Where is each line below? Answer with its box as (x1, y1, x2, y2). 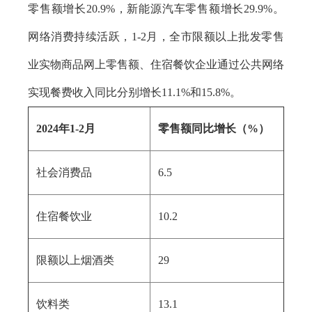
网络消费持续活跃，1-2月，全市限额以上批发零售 (28, 31, 284, 42)
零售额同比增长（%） (158, 123, 270, 134)
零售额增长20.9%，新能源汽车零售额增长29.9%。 (28, 3, 284, 15)
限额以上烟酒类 (36, 254, 114, 266)
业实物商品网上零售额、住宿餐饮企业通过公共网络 (28, 58, 284, 70)
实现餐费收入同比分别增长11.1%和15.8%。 (28, 86, 241, 98)
